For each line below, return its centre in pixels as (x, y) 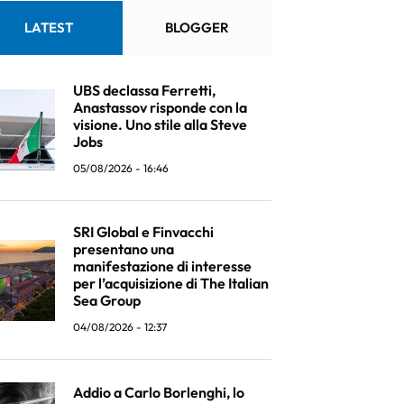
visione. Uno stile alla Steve (160, 124)
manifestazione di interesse (162, 266)
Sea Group (107, 300)
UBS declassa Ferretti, (144, 90)
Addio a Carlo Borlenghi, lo (159, 392)
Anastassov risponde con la (160, 107)
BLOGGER (197, 28)
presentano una (124, 249)
